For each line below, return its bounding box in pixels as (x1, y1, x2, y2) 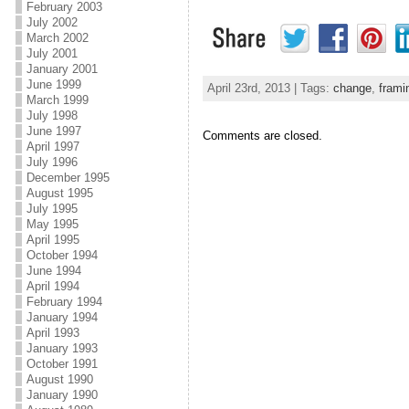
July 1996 (26, 155, 78, 169)
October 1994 (26, 248, 98, 262)
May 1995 (26, 217, 79, 231)
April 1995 (26, 233, 79, 246)
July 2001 (26, 47, 78, 60)
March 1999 (26, 93, 89, 107)
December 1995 (26, 171, 110, 184)
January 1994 (26, 310, 98, 324)
